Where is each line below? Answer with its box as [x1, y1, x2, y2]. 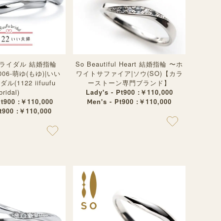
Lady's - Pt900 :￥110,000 [85, 87, 173, 97]
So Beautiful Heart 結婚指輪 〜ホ [75, 59, 183, 69]
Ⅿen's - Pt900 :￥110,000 [87, 97, 172, 106]
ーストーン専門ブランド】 [88, 78, 171, 87]
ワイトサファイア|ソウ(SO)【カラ [75, 69, 183, 78]
